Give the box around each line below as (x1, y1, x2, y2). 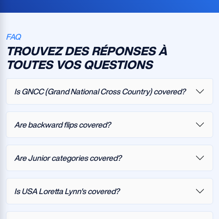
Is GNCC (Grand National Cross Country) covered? (14, 87, 185, 95)
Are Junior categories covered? (14, 153, 121, 162)
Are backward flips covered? (14, 120, 110, 129)
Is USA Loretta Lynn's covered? (14, 187, 119, 195)
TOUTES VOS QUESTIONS (6, 59, 153, 70)
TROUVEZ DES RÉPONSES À (6, 45, 167, 57)
